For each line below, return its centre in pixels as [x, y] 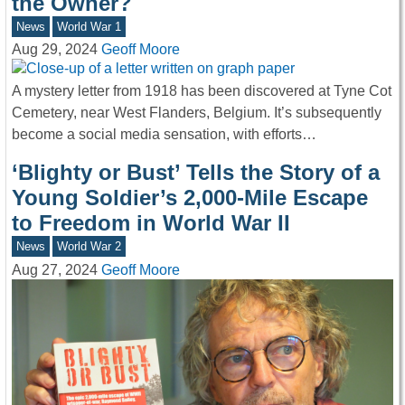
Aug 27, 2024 [55, 269]
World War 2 [89, 246]
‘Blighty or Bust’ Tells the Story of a [196, 172]
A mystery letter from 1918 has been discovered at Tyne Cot [202, 90]
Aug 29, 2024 [55, 50]
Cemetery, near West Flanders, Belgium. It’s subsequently [197, 112]
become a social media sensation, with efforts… [164, 134]
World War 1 [89, 26]
